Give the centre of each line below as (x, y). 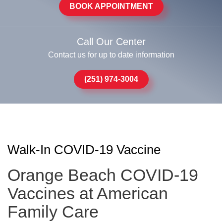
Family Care (53, 212)
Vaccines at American (88, 193)
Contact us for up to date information (111, 55)
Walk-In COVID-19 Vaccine (84, 150)
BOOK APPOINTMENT (111, 6)
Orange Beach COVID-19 (103, 175)
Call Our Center (111, 42)
